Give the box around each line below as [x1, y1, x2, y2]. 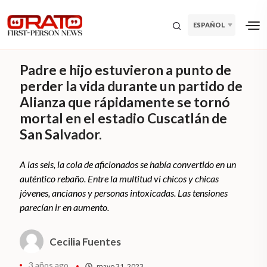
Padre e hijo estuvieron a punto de [20, 61, 232, 79]
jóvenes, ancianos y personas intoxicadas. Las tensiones [20, 187, 228, 199]
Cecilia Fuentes [49, 235, 122, 248]
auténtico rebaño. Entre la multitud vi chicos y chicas [20, 173, 219, 185]
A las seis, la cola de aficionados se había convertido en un [20, 159, 237, 170]
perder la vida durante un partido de [20, 77, 243, 95]
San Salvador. [20, 126, 103, 143]
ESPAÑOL [193, 20, 225, 29]
